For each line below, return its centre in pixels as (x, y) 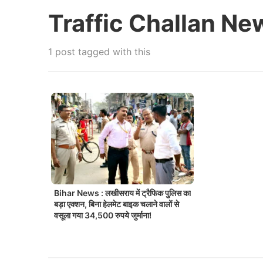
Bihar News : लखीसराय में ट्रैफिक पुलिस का (122, 193)
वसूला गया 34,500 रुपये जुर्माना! (103, 215)
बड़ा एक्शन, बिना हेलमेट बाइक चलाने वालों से (117, 204)
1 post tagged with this (99, 52)
